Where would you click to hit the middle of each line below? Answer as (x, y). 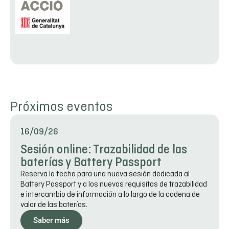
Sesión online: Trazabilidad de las (104, 150)
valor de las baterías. (54, 205)
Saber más (51, 221)
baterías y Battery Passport (91, 163)
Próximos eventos (61, 108)
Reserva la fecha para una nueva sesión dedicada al (105, 175)
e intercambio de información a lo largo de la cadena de (110, 195)
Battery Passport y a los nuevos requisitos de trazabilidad (114, 185)
